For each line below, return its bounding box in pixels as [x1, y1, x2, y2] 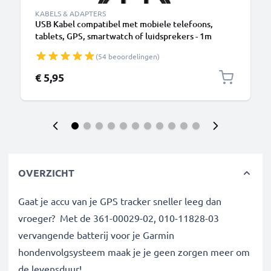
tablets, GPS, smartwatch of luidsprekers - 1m [35, 30, 212, 42]
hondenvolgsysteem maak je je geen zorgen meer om [18, 246, 250, 258]
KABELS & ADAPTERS [35, 8, 106, 18]
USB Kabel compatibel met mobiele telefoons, [35, 18, 213, 30]
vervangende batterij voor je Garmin [18, 229, 174, 241]
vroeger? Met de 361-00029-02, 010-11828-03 [18, 212, 219, 224]
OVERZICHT [18, 166, 74, 179]
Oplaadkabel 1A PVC [35, 42, 115, 54]
